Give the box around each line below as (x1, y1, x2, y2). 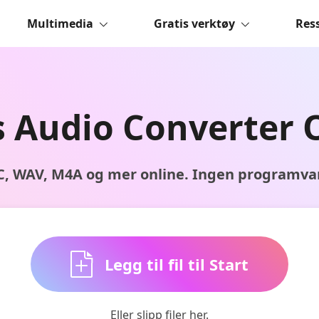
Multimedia (27, 16, 93, 31)
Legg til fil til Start (100, 253, 249, 275)
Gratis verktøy (154, 16, 235, 31)
